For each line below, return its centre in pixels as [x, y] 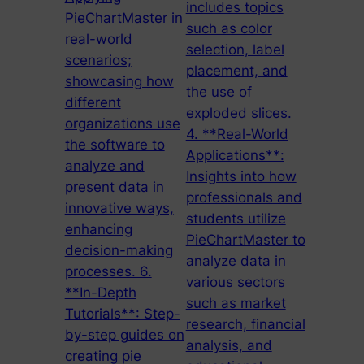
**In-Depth [100, 293]
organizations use [122, 124]
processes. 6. [108, 272]
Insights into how [241, 177]
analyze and [104, 166]
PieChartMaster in [123, 18]
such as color [229, 29]
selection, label [235, 50]
